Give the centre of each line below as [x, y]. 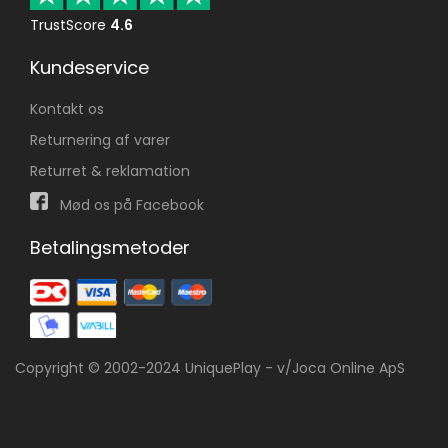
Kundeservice [89, 68]
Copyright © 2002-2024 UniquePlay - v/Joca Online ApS [210, 368]
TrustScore [68, 25]
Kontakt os [67, 109]
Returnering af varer [100, 140]
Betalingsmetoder [110, 248]
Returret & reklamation [110, 171]
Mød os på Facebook [126, 205]
